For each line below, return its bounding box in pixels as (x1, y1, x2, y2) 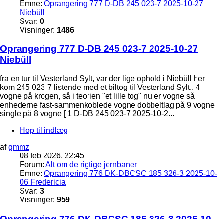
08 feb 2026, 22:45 (20, 152, 84, 160)
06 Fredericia (20, 178, 66, 187)
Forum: (20, 160, 45, 169)
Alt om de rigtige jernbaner (45, 160, 137, 169)
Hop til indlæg (20, 126, 68, 135)
